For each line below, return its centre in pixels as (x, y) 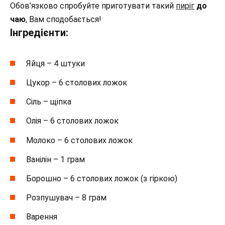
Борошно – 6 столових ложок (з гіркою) (102, 179)
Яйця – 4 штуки (55, 63)
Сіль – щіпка (49, 102)
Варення (42, 217)
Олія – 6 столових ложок (72, 121)
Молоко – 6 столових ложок (79, 140)
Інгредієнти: (39, 32)
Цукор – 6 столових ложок (77, 83)
